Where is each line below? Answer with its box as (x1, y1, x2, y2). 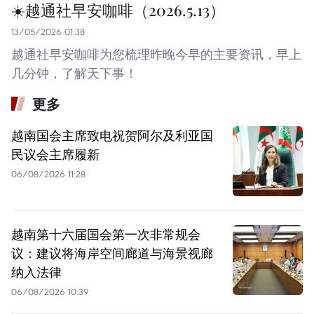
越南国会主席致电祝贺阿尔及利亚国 (11, 127, 213, 144)
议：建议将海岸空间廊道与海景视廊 (11, 245, 213, 262)
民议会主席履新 (11, 146, 100, 163)
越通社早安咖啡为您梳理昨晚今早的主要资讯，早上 (11, 46, 301, 63)
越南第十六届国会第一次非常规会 (11, 226, 200, 243)
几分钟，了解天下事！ (11, 65, 137, 82)
